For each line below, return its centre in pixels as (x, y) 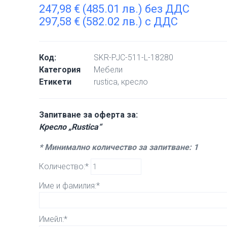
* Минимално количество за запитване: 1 (119, 147)
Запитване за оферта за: (89, 115)
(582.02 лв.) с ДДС (129, 22)
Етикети (55, 82)
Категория (60, 70)
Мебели (108, 70)
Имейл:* (53, 219)
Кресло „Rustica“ (70, 127)
